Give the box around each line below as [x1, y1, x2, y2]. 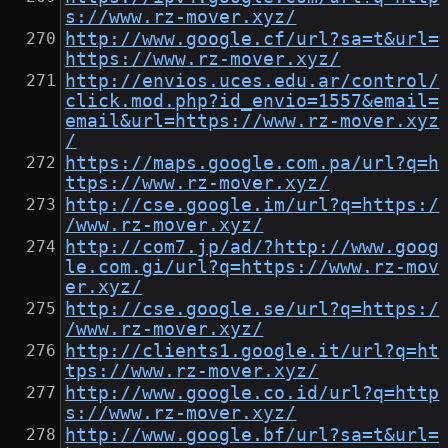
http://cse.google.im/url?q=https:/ [65, 195, 440, 216]
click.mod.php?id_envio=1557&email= [65, 91, 440, 112]
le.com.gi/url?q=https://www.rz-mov [65, 257, 440, 278]
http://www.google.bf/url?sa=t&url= [65, 425, 440, 446]
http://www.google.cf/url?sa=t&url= [65, 29, 440, 50]
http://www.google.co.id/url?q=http [65, 383, 440, 404]
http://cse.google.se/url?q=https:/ [65, 299, 440, 320]
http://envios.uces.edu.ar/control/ [65, 71, 440, 92]
